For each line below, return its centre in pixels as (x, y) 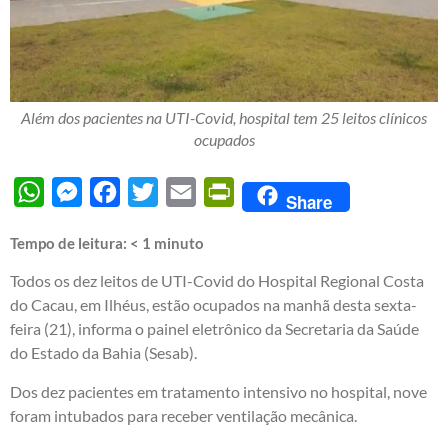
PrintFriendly (280, 192)
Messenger (120, 192)
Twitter (183, 192)
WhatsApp (81, 192)
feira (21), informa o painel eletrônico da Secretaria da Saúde (214, 329)
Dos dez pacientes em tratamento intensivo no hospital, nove (218, 391)
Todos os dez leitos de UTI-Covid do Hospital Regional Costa (217, 281)
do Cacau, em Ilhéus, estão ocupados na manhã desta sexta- (213, 305)
